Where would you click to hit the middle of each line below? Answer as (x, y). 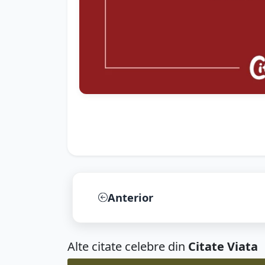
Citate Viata (223, 246)
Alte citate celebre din (128, 246)
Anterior (131, 197)
